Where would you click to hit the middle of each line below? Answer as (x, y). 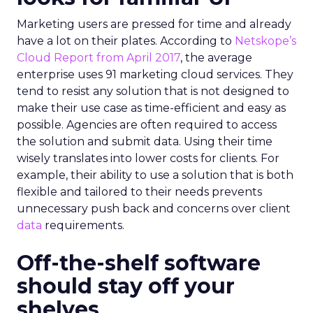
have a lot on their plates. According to (126, 41)
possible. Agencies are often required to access (147, 125)
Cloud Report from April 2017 (99, 58)
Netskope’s (265, 41)
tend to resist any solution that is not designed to (153, 91)
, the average (216, 58)
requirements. (83, 225)
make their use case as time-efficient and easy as (151, 108)
